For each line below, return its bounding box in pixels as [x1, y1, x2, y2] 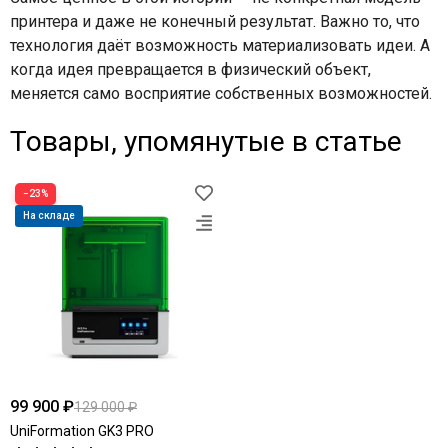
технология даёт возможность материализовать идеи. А [10, 36, 430, 56]
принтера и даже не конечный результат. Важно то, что [10, 12, 420, 32]
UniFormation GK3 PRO [10, 423, 154, 440]
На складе [23, 210, 75, 222]
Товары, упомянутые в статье [10, 125, 402, 159]
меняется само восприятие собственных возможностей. [10, 84, 432, 104]
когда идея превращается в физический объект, [10, 60, 371, 80]
